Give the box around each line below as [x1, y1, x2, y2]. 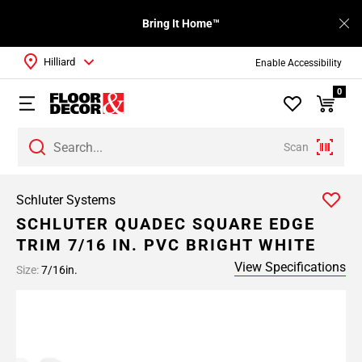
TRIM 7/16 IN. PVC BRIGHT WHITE [16, 235, 316, 255]
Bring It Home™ [142, 17, 220, 30]
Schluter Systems [16, 192, 116, 208]
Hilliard [44, 56, 75, 68]
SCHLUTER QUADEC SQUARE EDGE [16, 214, 315, 234]
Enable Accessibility [255, 57, 342, 69]
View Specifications [234, 259, 346, 275]
